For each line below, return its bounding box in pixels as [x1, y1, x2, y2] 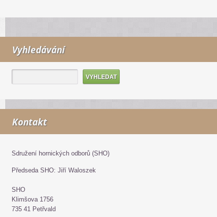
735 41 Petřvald [12, 205, 56, 213]
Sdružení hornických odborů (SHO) [12, 150, 109, 157]
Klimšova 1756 [12, 196, 53, 203]
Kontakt [12, 116, 47, 128]
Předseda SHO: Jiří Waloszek [12, 167, 96, 174]
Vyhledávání [12, 44, 65, 56]
